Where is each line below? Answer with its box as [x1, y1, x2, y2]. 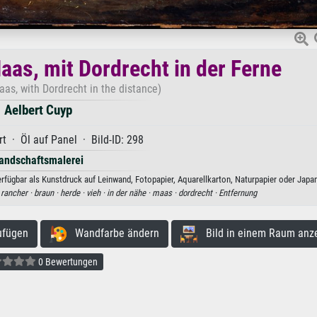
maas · [152, 187, 178, 198]
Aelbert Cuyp [4, 101, 72, 118]
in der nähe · [107, 187, 152, 198]
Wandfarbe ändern [66, 226, 159, 240]
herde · [60, 187, 86, 198]
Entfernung [219, 187, 257, 198]
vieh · [86, 187, 107, 198]
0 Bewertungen [35, 255, 98, 267]
